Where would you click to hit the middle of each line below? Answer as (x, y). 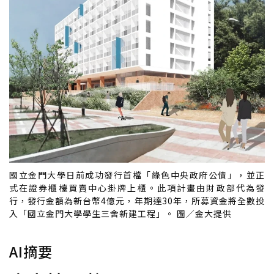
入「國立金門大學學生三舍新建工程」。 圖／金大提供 (120, 213)
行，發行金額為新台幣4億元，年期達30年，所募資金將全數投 (137, 201)
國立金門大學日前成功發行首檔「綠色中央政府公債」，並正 (137, 175)
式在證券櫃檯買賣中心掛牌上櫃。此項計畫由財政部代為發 (137, 188)
